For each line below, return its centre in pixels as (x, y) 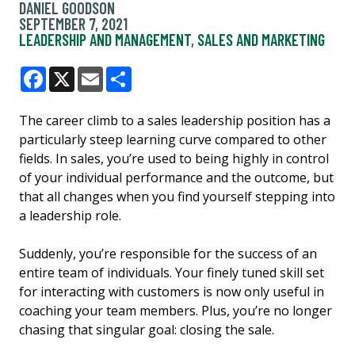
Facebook (76, 92)
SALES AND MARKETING (261, 39)
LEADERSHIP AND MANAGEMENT (105, 39)
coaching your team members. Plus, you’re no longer (176, 310)
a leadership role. (70, 215)
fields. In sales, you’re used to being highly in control (174, 158)
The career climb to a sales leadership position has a (175, 120)
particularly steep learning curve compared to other (173, 139)
